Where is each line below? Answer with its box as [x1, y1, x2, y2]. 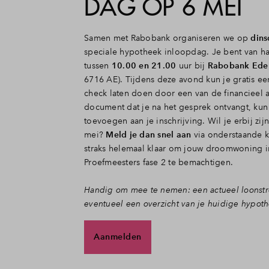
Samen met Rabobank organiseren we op [84, 32, 251, 43]
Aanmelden [94, 231, 142, 243]
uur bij [176, 59, 208, 71]
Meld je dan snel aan [106, 128, 192, 140]
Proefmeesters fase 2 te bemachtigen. [84, 156, 233, 168]
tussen [84, 59, 112, 71]
